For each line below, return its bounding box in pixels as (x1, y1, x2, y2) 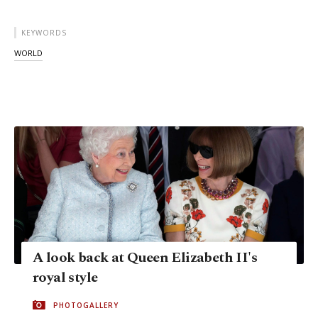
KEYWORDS (21, 28, 67, 38)
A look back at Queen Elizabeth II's (33, 246, 257, 268)
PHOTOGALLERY (53, 300, 119, 310)
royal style (33, 266, 98, 288)
